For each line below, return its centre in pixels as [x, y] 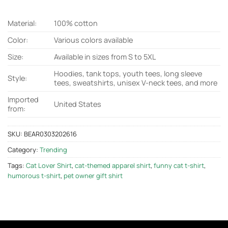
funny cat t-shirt [179, 165]
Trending [53, 149]
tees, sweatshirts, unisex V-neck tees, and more [136, 82]
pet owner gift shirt [93, 175]
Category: [24, 149]
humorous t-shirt [34, 175]
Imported [23, 99]
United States [78, 104]
